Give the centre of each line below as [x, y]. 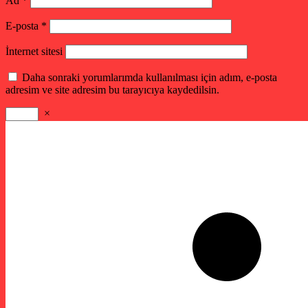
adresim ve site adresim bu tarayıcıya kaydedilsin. [112, 90]
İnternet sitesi [34, 52]
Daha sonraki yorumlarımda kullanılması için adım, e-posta [150, 78]
